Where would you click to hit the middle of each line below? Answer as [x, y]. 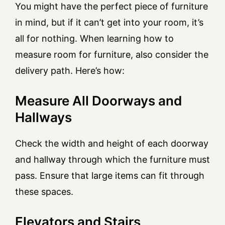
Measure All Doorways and [98, 101]
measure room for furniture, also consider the [112, 55]
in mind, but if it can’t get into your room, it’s [109, 23]
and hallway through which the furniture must [113, 160]
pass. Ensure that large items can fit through [110, 176]
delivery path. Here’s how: [70, 71]
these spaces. [44, 192]
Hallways [43, 118]
